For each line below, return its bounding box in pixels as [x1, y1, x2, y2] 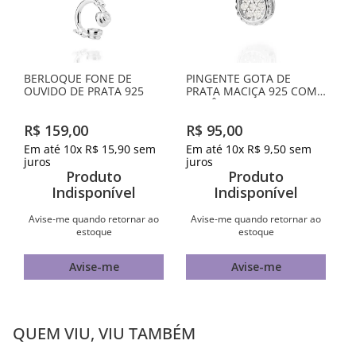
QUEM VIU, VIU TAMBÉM [13, 322, 195, 344]
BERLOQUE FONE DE [24, 71, 132, 86]
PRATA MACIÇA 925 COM [186, 83, 317, 99]
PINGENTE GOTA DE [186, 71, 291, 86]
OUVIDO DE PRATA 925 [24, 83, 144, 99]
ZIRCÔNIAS [186, 96, 244, 111]
